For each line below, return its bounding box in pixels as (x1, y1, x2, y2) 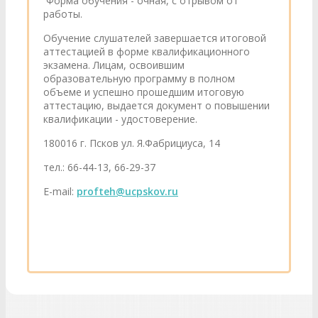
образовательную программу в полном (43, 72, 235, 85)
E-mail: (43, 185, 77, 198)
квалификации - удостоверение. (43, 112, 197, 126)
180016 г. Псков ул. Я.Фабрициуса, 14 (43, 136, 220, 150)
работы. (43, 7, 82, 21)
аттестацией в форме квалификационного (43, 45, 250, 58)
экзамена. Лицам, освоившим (43, 58, 185, 72)
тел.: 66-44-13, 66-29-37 (43, 160, 155, 174)
